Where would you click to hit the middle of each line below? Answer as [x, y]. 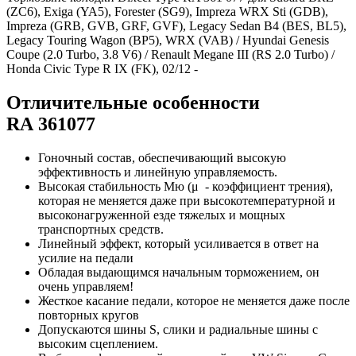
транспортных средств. [101, 229]
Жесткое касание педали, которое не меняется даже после [194, 300]
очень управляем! [86, 286]
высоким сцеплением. [98, 343]
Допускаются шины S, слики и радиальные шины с [178, 329]
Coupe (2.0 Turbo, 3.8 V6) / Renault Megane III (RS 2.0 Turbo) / [170, 54]
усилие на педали [86, 257]
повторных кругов [89, 315]
